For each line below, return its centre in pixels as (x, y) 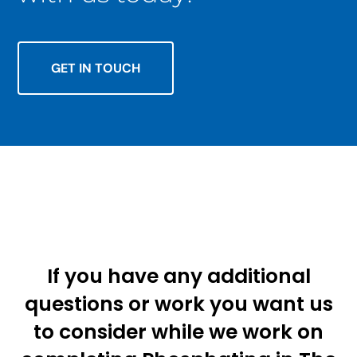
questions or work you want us (178, 304)
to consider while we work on (178, 332)
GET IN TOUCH (96, 69)
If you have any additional (178, 277)
